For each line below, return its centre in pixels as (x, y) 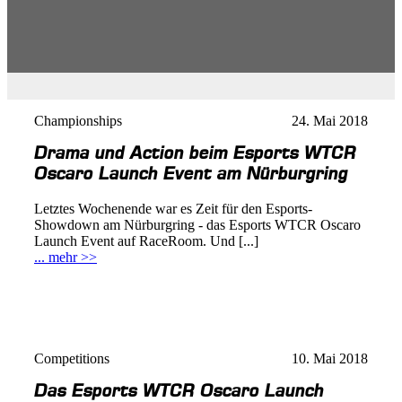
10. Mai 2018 (330, 358)
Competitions (72, 358)
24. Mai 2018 (330, 121)
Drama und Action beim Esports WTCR (195, 153)
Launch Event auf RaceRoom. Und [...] (146, 241)
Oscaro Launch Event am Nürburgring (191, 174)
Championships (78, 121)
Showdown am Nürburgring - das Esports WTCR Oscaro (197, 225)
